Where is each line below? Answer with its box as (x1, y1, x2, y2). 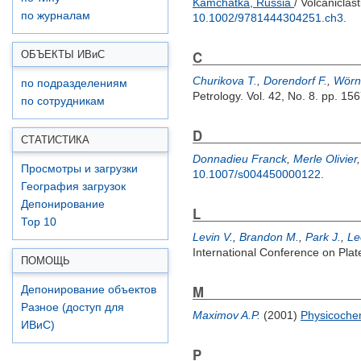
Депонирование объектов (21, 284, 156, 296)
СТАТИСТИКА (21, 134, 89, 146)
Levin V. (193, 230, 233, 243)
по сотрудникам (21, 95, 105, 107)
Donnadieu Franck (193, 152, 287, 165)
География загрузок (21, 180, 126, 193)
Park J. (305, 230, 341, 243)
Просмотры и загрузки (21, 163, 138, 175)
